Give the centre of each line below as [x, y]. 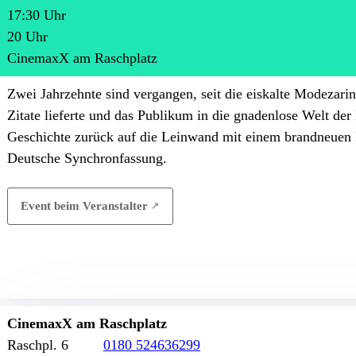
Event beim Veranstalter [85, 206]
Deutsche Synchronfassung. [87, 158]
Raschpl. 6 [38, 345]
